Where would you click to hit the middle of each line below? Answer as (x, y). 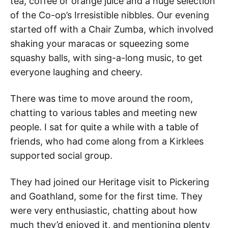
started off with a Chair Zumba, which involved (112, 30)
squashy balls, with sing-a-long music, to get (106, 58)
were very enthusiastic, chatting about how (104, 211)
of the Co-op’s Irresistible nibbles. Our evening (110, 15)
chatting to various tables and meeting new (104, 113)
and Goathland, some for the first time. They (106, 196)
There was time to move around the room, (102, 99)
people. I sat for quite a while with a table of (105, 127)
